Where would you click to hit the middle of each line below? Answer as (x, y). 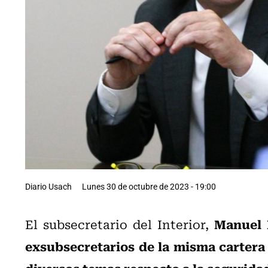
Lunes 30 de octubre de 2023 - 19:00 (149, 186)
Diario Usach (48, 186)
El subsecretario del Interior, (120, 224)
